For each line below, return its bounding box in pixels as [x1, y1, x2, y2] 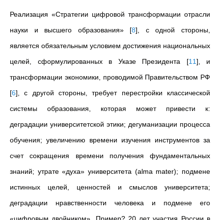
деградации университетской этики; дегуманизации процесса [10, 120, 210, 128]
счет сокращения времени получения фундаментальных [10, 152, 210, 160]
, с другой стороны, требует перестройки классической [18, 89, 210, 97]
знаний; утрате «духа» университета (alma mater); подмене [10, 167, 210, 175]
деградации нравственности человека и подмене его [10, 199, 210, 207]
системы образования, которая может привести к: [10, 105, 210, 112]
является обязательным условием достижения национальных [10, 42, 210, 50]
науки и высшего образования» [10, 26, 130, 34]
